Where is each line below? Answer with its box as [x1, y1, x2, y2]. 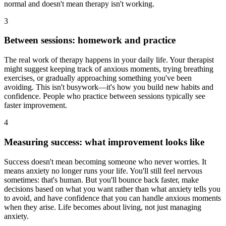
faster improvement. [4, 101, 67, 110]
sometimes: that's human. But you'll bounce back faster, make [4, 175, 199, 184]
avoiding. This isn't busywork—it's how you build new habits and [4, 83, 213, 92]
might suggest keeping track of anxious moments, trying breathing [4, 65, 213, 74]
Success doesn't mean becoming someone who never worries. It [4, 157, 206, 166]
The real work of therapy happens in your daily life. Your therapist [4, 55, 214, 65]
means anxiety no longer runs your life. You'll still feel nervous [4, 166, 202, 175]
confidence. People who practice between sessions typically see [4, 92, 205, 101]
